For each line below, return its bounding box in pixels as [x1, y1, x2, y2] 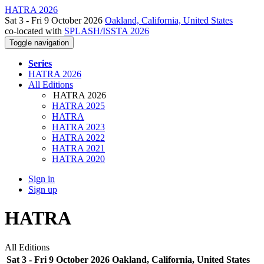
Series [28, 58, 52, 68]
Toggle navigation [9, 38, 69, 47]
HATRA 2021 [52, 143, 105, 153]
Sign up [28, 184, 57, 194]
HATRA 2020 [52, 154, 105, 164]
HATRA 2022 [52, 133, 105, 143]
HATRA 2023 [52, 122, 105, 132]
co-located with [5, 26, 64, 36]
